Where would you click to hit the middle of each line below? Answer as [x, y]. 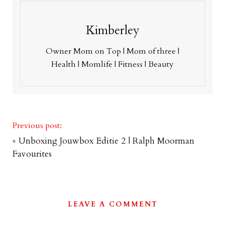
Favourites [32, 154]
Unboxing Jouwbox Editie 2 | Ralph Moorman [106, 141]
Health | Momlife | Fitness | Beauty [113, 64]
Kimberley [113, 30]
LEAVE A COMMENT [113, 204]
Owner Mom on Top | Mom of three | [113, 51]
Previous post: [37, 126]
